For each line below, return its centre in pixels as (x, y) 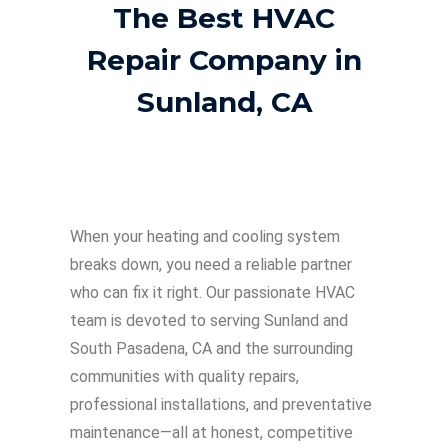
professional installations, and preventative (221, 404)
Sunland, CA (224, 101)
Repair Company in (224, 59)
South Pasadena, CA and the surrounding (211, 348)
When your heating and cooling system (205, 236)
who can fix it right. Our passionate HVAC (212, 292)
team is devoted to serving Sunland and (209, 320)
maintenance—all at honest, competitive (211, 432)
